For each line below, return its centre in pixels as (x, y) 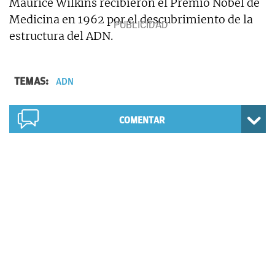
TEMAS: (33, 81)
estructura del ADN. (61, 36)
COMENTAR (141, 121)
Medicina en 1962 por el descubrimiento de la (131, 20)
